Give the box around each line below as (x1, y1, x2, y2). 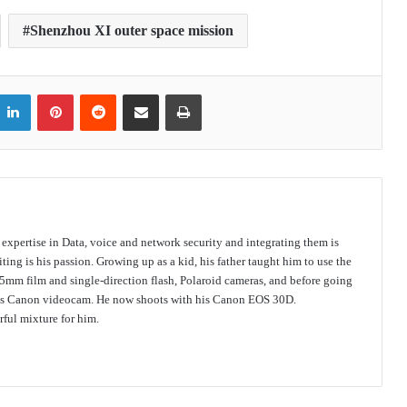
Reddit (115, 85, 149, 100)
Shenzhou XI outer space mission (30, 22, 233, 38)
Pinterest (73, 85, 115, 100)
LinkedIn (30, 85, 75, 100)
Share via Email (158, 85, 187, 100)
